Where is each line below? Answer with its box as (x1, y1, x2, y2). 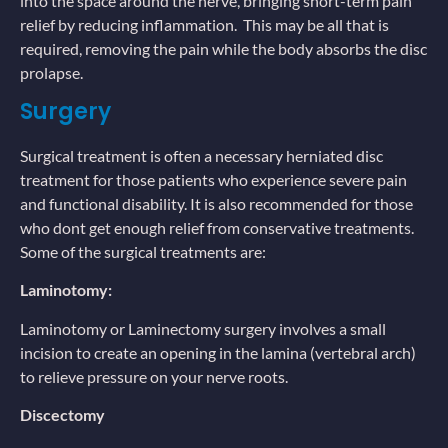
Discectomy (20, 404, 105, 424)
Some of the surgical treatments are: (20, 241, 266, 261)
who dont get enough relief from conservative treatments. (20, 217, 414, 237)
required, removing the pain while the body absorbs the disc (20, 39, 427, 59)
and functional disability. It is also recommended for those (20, 193, 413, 213)
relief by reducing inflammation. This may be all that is (20, 15, 389, 35)
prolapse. (20, 63, 86, 83)
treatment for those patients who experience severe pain (20, 169, 407, 189)
